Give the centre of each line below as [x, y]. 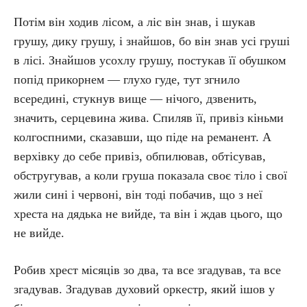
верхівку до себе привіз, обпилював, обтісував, [140, 156]
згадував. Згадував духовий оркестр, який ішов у [144, 289]
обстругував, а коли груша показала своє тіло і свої [150, 175]
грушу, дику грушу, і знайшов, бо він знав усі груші [152, 41]
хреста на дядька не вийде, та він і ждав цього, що [148, 214]
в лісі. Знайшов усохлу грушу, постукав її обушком [150, 60]
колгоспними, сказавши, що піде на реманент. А [143, 137]
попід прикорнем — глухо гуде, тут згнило [127, 79]
